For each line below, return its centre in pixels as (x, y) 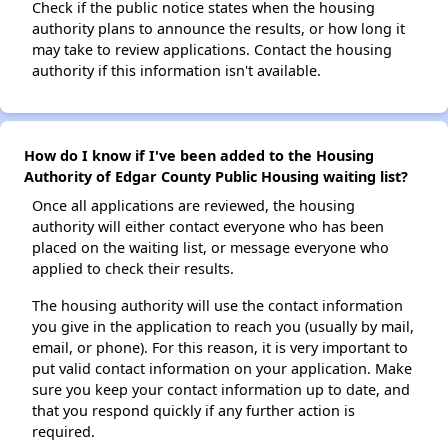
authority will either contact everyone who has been (208, 226)
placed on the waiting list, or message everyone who (210, 247)
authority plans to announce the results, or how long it (218, 28)
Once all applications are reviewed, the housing (193, 205)
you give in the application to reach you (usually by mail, (223, 326)
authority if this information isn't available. (176, 70)
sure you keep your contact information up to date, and (221, 389)
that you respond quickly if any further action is (193, 410)
